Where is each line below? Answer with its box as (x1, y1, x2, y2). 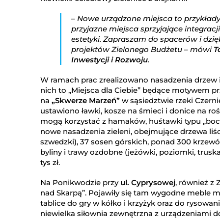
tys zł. (40, 157, 60, 167)
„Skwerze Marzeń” (50, 95, 120, 105)
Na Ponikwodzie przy (40, 177, 118, 187)
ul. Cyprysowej (118, 177, 175, 187)
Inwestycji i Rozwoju (71, 55, 148, 64)
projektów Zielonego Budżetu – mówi (71, 44, 214, 54)
